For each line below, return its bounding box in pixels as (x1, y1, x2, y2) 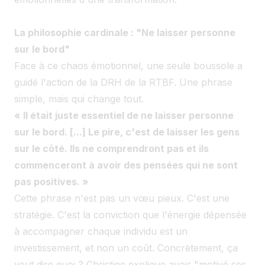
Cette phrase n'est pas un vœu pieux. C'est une (14, 192, 230, 204)
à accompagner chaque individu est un (14, 225, 188, 237)
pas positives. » (14, 175, 89, 188)
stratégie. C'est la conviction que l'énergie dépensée (14, 208, 247, 221)
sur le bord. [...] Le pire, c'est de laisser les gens (14, 125, 240, 138)
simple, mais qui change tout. (14, 92, 144, 105)
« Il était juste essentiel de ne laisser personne (14, 109, 234, 121)
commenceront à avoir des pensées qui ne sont (14, 159, 238, 171)
